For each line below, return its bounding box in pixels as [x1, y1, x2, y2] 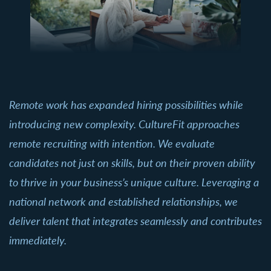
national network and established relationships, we [9, 194, 238, 209]
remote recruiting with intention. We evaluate [9, 135, 215, 151]
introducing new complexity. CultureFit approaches [9, 116, 240, 131]
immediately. [9, 232, 67, 247]
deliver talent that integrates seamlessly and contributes [9, 213, 262, 228]
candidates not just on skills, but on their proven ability [9, 155, 255, 170]
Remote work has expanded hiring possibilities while [9, 97, 243, 112]
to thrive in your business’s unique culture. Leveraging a [9, 174, 259, 189]
